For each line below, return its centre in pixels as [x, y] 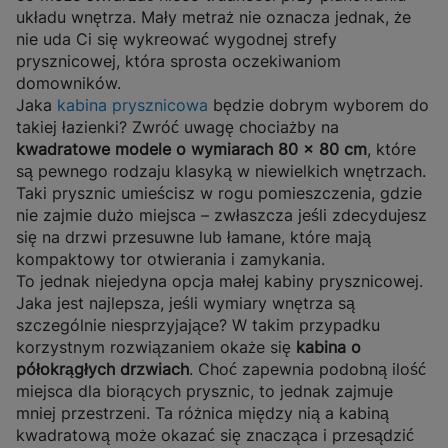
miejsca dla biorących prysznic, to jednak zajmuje [204, 391]
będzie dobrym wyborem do [318, 105]
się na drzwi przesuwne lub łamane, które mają [193, 237]
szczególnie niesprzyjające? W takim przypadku [198, 325]
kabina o [328, 347]
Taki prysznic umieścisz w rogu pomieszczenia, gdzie [219, 193]
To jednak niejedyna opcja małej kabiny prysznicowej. [219, 281]
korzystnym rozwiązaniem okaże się [156, 347]
